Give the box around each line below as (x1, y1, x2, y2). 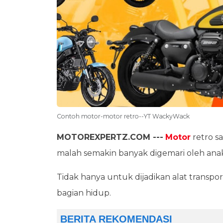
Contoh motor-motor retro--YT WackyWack (57, 112, 190, 120)
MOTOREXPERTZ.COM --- (57, 132, 163, 142)
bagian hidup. (57, 188, 111, 198)
